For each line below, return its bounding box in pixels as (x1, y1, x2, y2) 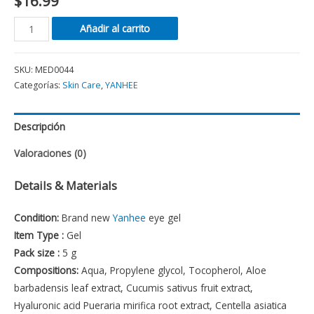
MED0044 (35, 63, 74, 76)
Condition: (14, 210, 59, 224)
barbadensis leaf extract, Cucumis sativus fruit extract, (14, 280, 253, 294)
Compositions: (14, 263, 78, 277)
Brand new (59, 210, 113, 224)
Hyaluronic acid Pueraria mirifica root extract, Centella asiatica (14, 298, 287, 312)
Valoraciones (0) (14, 146, 86, 161)
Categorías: (14, 78, 62, 91)
